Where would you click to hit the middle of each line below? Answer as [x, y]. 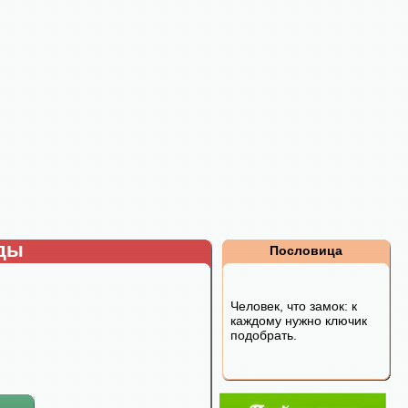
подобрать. [264, 335]
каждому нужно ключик [299, 321]
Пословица [306, 250]
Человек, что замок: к [294, 306]
